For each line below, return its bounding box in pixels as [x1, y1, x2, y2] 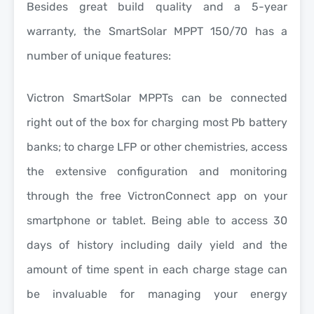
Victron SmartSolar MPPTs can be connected [27, 90, 287, 104]
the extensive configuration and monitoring [27, 164, 287, 178]
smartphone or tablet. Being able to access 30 [27, 213, 287, 227]
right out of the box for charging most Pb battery [27, 115, 287, 129]
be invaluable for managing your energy [27, 287, 287, 301]
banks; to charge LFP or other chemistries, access [27, 139, 287, 153]
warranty [27, 24, 74, 38]
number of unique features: [27, 48, 171, 62]
